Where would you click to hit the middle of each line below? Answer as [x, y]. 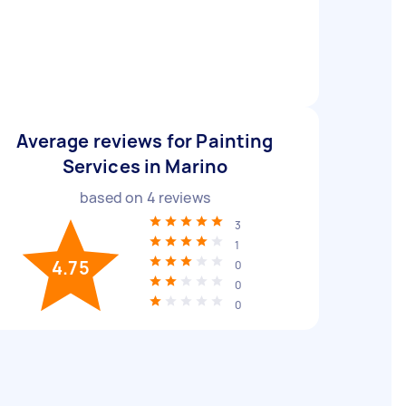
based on [113, 198]
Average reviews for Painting [145, 141]
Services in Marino [145, 166]
